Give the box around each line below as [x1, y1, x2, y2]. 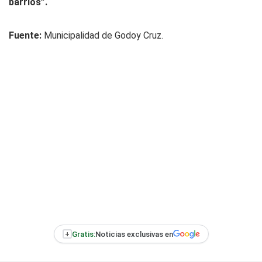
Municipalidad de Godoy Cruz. [44, 30, 163, 41]
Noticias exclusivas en [95, 229, 173, 239]
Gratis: [71, 229, 95, 239]
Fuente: [9, 30, 44, 41]
